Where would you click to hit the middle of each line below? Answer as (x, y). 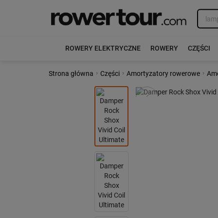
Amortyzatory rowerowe (163, 73)
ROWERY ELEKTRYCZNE (103, 48)
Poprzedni (174, 92)
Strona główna (71, 73)
